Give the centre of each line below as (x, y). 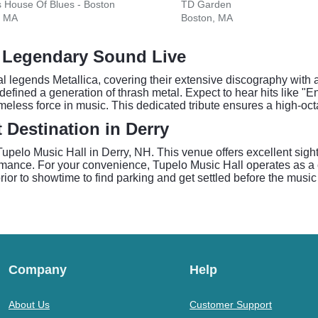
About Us (29, 305)
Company (38, 270)
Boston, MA (207, 18)
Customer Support (231, 305)
